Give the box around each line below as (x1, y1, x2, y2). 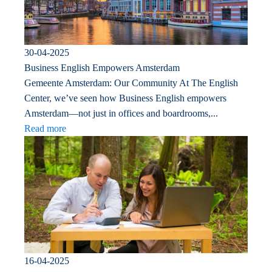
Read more (24, 123, 66, 134)
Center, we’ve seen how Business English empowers (24, 92, 226, 103)
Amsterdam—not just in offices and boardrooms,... (24, 107, 218, 118)
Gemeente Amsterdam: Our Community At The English (24, 77, 238, 88)
